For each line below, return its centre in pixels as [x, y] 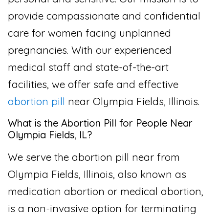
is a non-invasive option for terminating [102, 208]
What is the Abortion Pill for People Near [100, 123]
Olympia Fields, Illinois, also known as [97, 174]
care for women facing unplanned [89, 33]
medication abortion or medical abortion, [106, 191]
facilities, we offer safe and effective [93, 84]
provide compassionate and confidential [104, 16]
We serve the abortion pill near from [94, 157]
